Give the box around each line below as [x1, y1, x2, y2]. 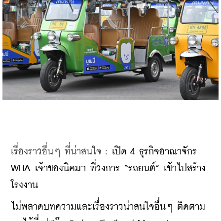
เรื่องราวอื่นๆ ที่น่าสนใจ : [11, 147, 112, 157]
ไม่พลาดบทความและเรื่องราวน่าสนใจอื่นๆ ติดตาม [11, 202, 205, 212]
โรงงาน [11, 181, 38, 190]
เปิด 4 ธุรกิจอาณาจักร [112, 147, 197, 157]
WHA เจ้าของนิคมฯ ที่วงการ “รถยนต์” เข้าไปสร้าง [11, 164, 206, 174]
